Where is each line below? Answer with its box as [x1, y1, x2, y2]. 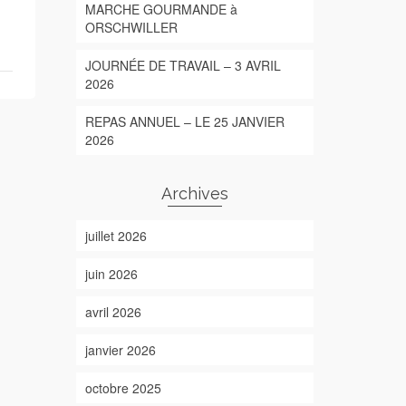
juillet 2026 [84, 227, 147, 245]
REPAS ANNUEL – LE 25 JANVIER [84, 112, 285, 130]
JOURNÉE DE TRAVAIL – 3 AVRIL [84, 56, 281, 74]
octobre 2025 [84, 379, 161, 397]
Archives [160, 184, 228, 203]
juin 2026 [84, 265, 138, 283]
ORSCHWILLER [84, 18, 178, 36]
